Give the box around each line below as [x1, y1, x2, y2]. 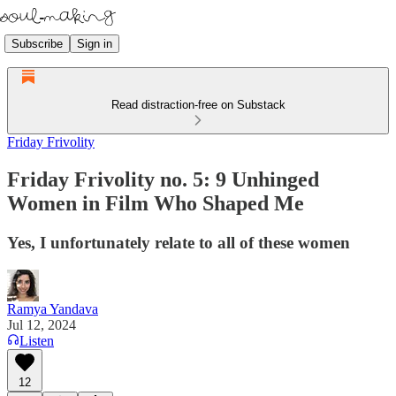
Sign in [77, 36, 112, 50]
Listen [19, 332, 54, 348]
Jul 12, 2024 [7, 316, 76, 332]
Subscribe [11, 36, 63, 50]
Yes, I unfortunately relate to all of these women [7, 232, 350, 252]
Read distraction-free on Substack [110, 98, 286, 111]
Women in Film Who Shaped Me [7, 191, 304, 215]
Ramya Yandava [7, 301, 98, 316]
